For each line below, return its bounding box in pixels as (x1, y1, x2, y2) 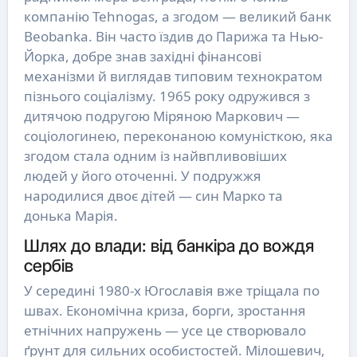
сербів (23, 254, 73, 276)
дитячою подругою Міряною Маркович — (23, 106, 300, 125)
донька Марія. (23, 206, 118, 225)
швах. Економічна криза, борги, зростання (23, 301, 306, 320)
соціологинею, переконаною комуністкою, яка (23, 126, 333, 145)
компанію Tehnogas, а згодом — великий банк (23, 6, 331, 25)
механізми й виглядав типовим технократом (23, 66, 323, 85)
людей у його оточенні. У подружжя (23, 166, 261, 185)
